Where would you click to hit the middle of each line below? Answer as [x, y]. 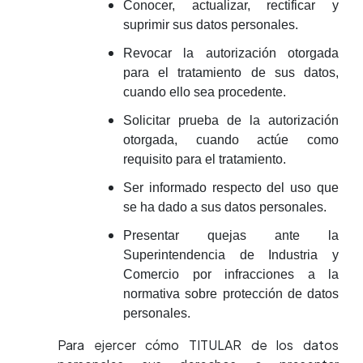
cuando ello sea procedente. [205, 92]
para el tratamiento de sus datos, [231, 73]
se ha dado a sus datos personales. [225, 207]
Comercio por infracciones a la [231, 274]
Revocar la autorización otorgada [231, 53]
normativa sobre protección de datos [231, 294]
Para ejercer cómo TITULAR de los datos [198, 345]
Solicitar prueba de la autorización [231, 120]
